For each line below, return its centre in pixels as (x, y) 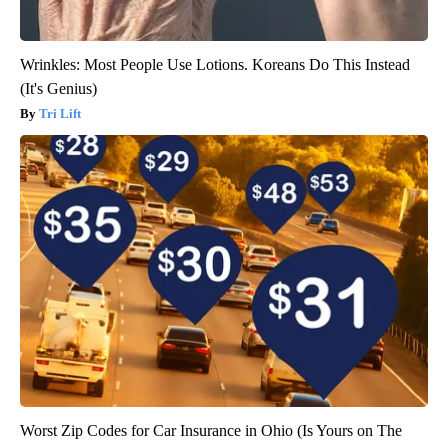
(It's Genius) (58, 89)
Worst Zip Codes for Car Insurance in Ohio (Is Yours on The (211, 431)
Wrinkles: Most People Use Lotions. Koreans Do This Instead (215, 65)
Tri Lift (60, 114)
